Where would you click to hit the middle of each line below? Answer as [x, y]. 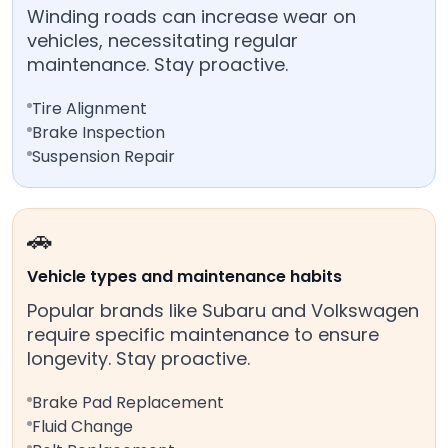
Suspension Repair [103, 157]
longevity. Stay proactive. [138, 359]
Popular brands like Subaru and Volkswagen [223, 311]
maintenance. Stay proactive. [157, 65]
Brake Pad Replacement [128, 403]
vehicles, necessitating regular [162, 41]
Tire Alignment [89, 109]
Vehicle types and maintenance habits [184, 277]
